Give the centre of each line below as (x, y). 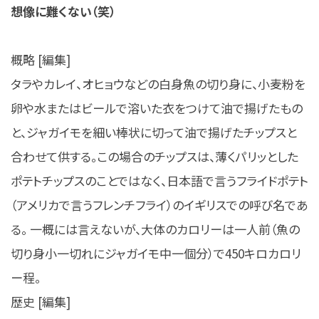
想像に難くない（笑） (63, 11)
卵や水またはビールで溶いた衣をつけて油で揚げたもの (157, 108)
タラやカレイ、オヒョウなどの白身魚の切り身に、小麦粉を (158, 83)
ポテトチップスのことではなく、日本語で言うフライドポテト (159, 180)
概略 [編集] (41, 59)
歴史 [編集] (41, 301)
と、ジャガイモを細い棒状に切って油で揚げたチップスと (154, 132)
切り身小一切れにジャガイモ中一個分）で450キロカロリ (156, 253)
